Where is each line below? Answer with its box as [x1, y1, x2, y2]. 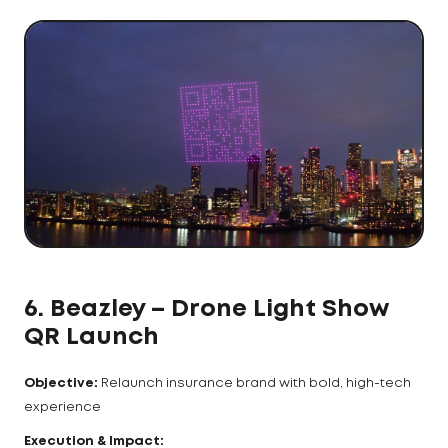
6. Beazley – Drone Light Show [24, 299, 389, 321]
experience [24, 402, 101, 414]
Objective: [24, 378, 101, 390]
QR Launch [24, 327, 159, 349]
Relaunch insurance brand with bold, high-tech [101, 378, 411, 390]
